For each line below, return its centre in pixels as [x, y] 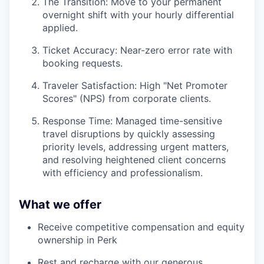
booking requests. [82, 63]
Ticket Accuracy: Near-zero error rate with [137, 50]
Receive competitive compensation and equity [141, 227]
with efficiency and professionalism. [123, 173]
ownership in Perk [77, 240]
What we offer [60, 205]
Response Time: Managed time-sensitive [132, 121]
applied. [60, 28]
